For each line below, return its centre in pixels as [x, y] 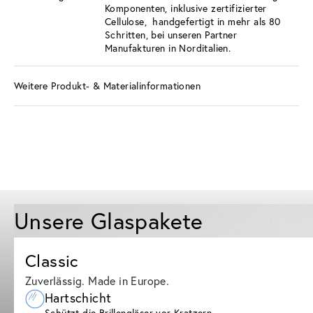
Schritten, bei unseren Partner [171, 34]
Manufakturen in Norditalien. [171, 48]
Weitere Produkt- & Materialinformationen [107, 86]
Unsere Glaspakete [109, 220]
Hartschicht [78, 297]
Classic [52, 260]
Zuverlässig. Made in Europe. [97, 280]
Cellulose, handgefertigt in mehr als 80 [193, 21]
